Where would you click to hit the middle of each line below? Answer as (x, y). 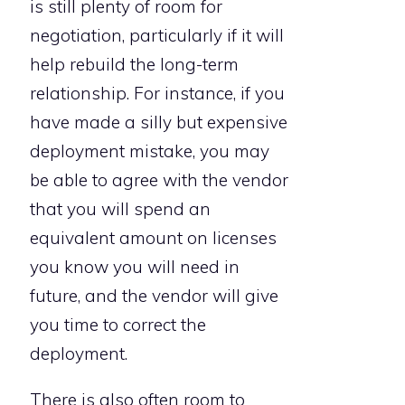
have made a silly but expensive (159, 122)
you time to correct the (118, 325)
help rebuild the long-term (134, 65)
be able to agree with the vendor (159, 180)
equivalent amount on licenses (153, 238)
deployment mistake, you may (150, 151)
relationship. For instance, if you (157, 94)
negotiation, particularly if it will (157, 36)
